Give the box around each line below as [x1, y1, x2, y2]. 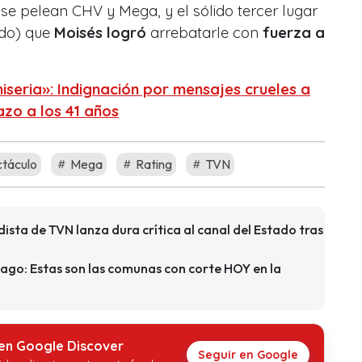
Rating [133, 155, 172, 172]
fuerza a [263, 23, 325, 42]
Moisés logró [54, 23, 146, 42]
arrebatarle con [146, 23, 263, 42]
